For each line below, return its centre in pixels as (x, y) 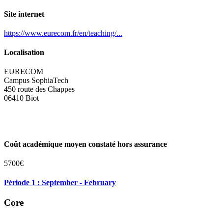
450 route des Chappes (39, 89)
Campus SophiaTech (36, 81)
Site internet (24, 14)
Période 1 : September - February (60, 183)
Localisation (24, 53)
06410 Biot (21, 98)
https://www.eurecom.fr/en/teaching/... (63, 33)
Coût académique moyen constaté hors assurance (85, 144)
